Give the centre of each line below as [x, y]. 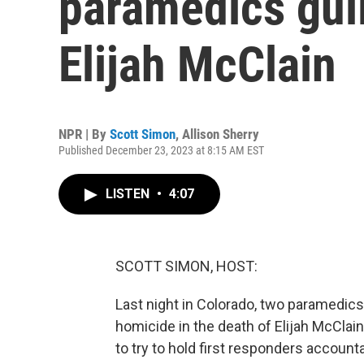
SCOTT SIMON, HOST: [186, 266]
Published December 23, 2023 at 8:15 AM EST [161, 150]
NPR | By [84, 134]
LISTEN [129, 194]
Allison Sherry [221, 134]
